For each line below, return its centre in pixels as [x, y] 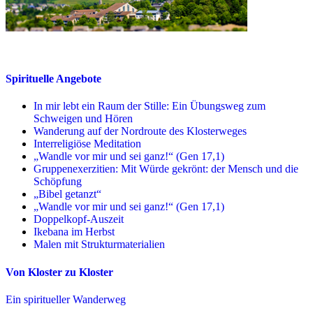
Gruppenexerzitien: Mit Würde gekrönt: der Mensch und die [166, 169]
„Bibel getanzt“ [67, 194]
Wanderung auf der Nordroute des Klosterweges [140, 131]
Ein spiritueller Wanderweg [66, 299]
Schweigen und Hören [83, 119]
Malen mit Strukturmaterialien [99, 245]
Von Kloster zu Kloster [59, 272]
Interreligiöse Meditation [87, 144]
